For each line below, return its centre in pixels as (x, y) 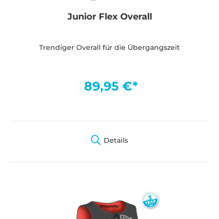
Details (116, 140)
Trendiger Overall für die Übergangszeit (109, 48)
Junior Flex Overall (109, 17)
